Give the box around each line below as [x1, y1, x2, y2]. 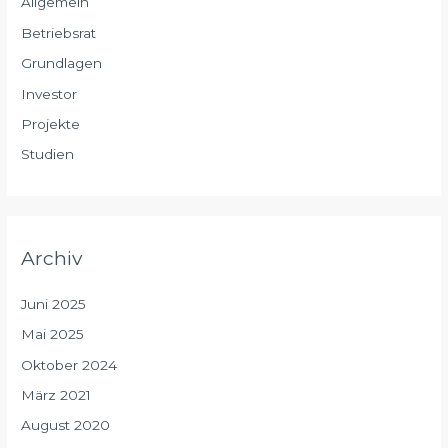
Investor [21, 85, 78, 102]
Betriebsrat [21, 24, 97, 41]
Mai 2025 [21, 326, 85, 343]
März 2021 [21, 387, 92, 404]
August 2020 [21, 417, 111, 434]
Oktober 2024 [21, 356, 118, 373]
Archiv [21, 245, 83, 270]
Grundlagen [21, 55, 103, 72]
